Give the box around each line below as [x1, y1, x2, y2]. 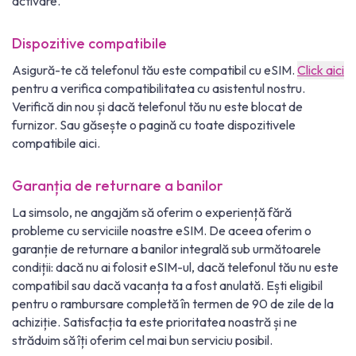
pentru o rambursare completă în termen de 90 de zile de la [12, 296, 334, 312]
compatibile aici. [12, 135, 100, 152]
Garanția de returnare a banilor [12, 176, 223, 195]
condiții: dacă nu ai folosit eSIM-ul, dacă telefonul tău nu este [12, 259, 339, 276]
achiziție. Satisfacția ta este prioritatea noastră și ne [12, 314, 297, 331]
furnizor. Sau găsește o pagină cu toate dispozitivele [12, 117, 296, 133]
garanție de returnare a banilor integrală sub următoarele [12, 241, 321, 257]
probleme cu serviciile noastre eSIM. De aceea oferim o [12, 222, 311, 239]
